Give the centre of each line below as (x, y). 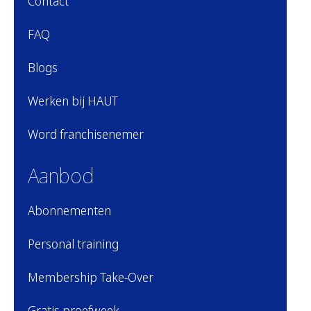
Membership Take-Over (90, 277)
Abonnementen (69, 211)
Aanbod (60, 176)
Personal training (73, 244)
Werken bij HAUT (73, 101)
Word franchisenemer (85, 134)
